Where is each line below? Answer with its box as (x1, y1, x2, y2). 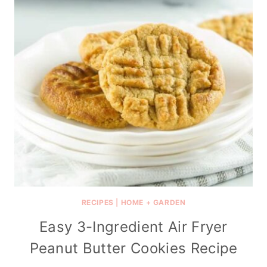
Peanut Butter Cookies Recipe (29, 240, 238, 257)
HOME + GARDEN (120, 198, 186, 207)
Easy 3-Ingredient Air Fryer (39, 218, 228, 235)
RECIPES (81, 198, 114, 207)
